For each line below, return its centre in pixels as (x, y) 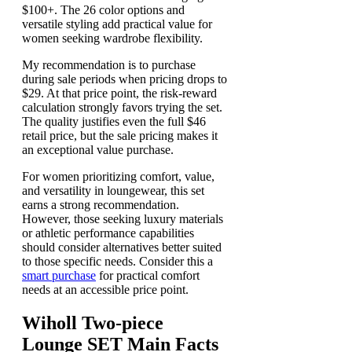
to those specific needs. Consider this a (117, 262)
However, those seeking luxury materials (123, 219)
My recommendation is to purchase (109, 65)
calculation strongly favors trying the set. (122, 108)
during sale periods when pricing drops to (125, 79)
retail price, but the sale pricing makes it (120, 136)
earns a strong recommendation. (101, 205)
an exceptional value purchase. (98, 150)
